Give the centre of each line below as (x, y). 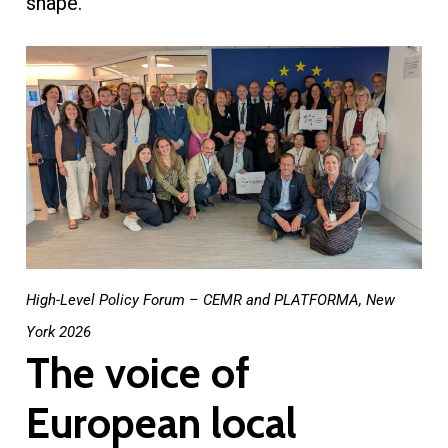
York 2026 (58, 331)
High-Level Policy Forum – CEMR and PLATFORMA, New (210, 299)
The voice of (137, 372)
